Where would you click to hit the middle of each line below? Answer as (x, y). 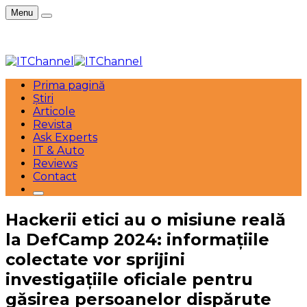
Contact (55, 176)
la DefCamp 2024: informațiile (137, 239)
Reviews (55, 163)
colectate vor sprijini (95, 259)
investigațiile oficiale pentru (129, 279)
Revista (52, 124)
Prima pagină (69, 85)
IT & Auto (59, 150)
